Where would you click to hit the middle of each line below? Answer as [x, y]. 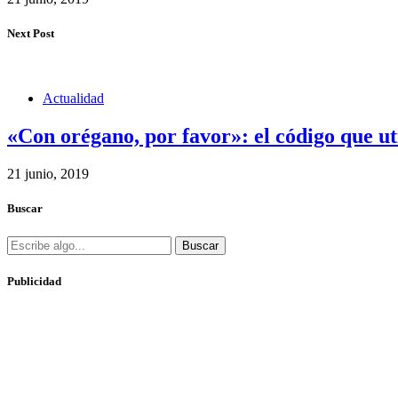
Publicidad [34, 281]
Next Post [31, 34]
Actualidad [73, 99]
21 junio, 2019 [48, 174]
